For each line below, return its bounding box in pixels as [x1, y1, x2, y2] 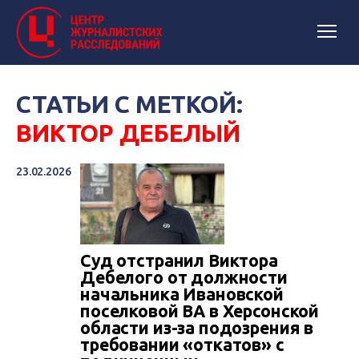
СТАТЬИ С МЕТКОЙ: [16, 91, 243, 118]
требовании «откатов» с [80, 335, 284, 355]
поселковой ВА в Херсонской [80, 301, 320, 321]
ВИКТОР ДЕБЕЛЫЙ [16, 119, 240, 147]
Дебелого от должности [80, 268, 288, 288]
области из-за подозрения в [80, 318, 314, 338]
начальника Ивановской [80, 284, 284, 305]
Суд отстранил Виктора [80, 251, 278, 271]
